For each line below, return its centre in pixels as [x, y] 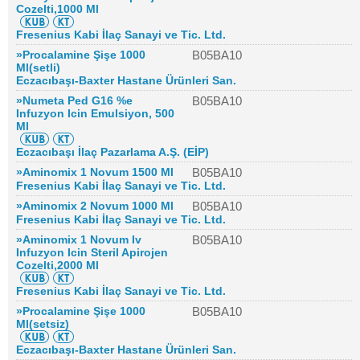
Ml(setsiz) [43, 324]
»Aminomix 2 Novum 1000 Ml [95, 206]
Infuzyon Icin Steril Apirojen [92, 252]
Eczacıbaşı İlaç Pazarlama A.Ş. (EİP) [112, 152]
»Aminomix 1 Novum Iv [79, 239]
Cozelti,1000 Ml [57, 9]
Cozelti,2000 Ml [57, 265]
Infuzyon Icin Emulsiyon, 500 [95, 113]
